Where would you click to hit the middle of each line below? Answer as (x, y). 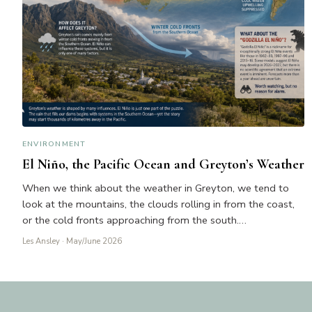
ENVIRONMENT (54, 144)
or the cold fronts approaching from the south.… (134, 220)
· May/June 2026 (91, 242)
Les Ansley (41, 242)
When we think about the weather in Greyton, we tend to (156, 188)
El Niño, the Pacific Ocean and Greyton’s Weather (163, 165)
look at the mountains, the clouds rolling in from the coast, (158, 204)
